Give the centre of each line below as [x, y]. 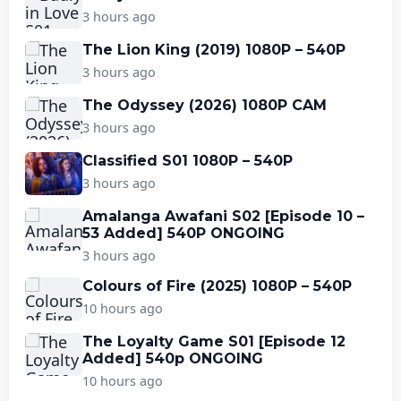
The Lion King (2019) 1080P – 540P [214, 49]
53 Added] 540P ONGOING [183, 233]
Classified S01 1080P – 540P [188, 160]
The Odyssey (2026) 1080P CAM [205, 105]
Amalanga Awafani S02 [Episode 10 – [223, 216]
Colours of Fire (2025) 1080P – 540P [217, 286]
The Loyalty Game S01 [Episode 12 [214, 341]
